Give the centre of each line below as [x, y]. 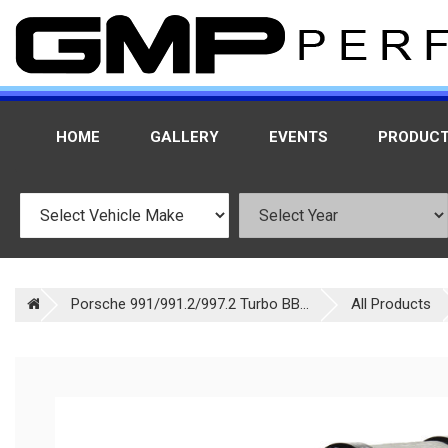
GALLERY [184, 137]
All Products [391, 304]
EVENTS [298, 137]
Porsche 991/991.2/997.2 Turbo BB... [190, 304]
